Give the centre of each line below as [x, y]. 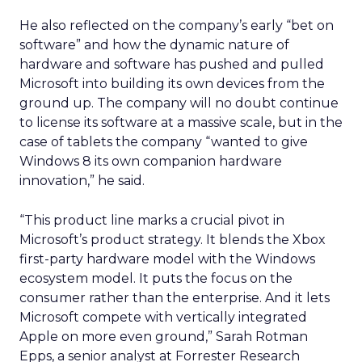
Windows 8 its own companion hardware [151, 161]
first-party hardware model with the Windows [167, 259]
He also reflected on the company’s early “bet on [177, 25]
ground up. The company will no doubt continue [179, 103]
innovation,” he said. [82, 181]
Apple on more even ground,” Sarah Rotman [164, 337]
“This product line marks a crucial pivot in [152, 220]
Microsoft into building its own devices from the [172, 84]
